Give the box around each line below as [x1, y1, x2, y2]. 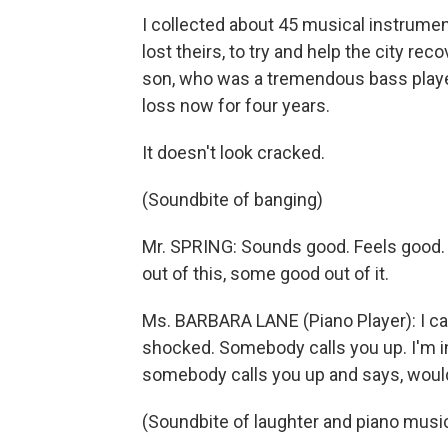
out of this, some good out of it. [142, 263, 389, 284]
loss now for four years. [142, 95, 330, 116]
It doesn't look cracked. [142, 142, 325, 163]
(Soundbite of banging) [142, 189, 323, 210]
